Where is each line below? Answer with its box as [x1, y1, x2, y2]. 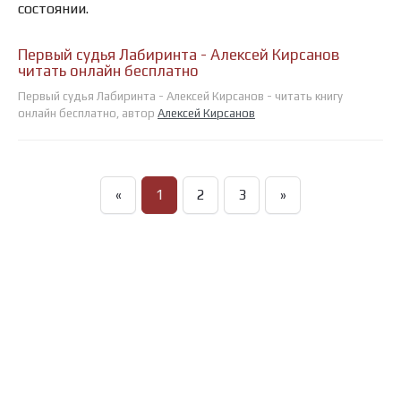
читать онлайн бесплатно [18, 62, 199, 81]
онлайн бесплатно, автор [18, 107, 158, 121]
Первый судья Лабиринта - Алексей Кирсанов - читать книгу [18, 90, 343, 104]
